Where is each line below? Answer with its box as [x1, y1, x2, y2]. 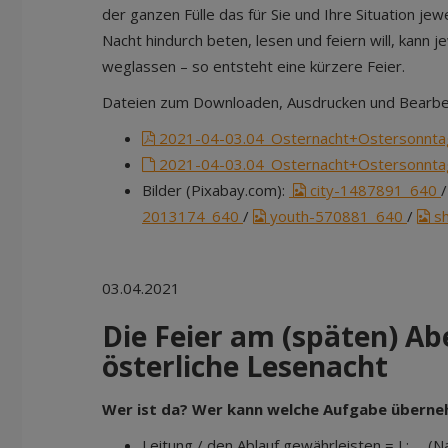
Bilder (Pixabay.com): [142, 180, 289, 200]
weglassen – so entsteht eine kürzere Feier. [102, 56, 405, 76]
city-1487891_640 [306, 180, 441, 200]
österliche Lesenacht [102, 347, 388, 385]
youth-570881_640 [266, 206, 407, 226]
